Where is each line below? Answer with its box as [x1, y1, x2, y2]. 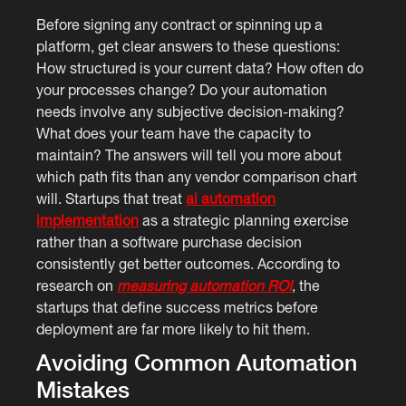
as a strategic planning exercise [139, 211, 350, 228]
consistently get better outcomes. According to [36, 255, 341, 272]
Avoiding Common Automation [36, 348, 358, 375]
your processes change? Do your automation [36, 81, 328, 98]
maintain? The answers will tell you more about [36, 146, 343, 163]
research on [36, 276, 118, 294]
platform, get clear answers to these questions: [36, 37, 341, 54]
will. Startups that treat [36, 189, 187, 207]
